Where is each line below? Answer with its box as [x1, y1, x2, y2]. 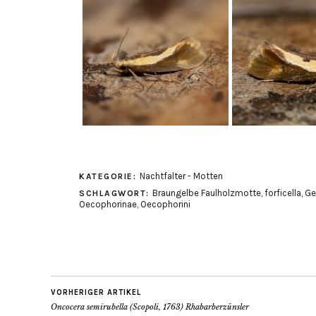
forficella [265, 187, 301, 198]
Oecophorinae [79, 198, 137, 209]
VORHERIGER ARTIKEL [51, 287, 141, 297]
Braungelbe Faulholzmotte [152, 187, 261, 198]
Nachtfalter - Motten [139, 170, 223, 181]
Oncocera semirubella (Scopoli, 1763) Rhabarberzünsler [51, 301, 249, 312]
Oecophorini [140, 198, 190, 209]
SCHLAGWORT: [79, 188, 152, 198]
